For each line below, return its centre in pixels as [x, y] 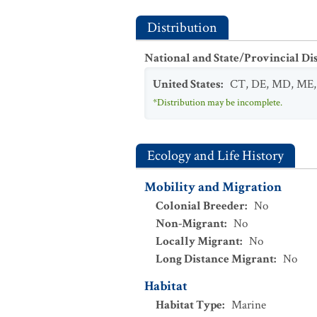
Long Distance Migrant [215, 259]
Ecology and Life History [215, 156]
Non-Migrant [190, 224]
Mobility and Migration [213, 187]
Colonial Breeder [200, 206]
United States [187, 84]
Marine [249, 305]
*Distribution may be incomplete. [218, 103]
